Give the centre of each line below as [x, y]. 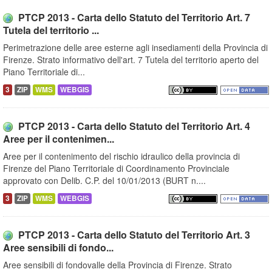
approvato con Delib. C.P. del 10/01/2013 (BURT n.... [104, 181]
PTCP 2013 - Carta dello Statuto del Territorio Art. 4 [134, 126]
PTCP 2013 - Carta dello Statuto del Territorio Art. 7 [134, 18]
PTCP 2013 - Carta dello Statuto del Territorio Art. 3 [134, 235]
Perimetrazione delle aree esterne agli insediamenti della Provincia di [135, 48]
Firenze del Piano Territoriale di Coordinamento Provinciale [116, 168]
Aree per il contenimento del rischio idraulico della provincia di [121, 156]
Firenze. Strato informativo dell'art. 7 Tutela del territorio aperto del [131, 60]
